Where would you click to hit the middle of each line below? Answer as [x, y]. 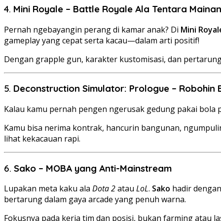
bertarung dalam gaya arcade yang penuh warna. [95, 200]
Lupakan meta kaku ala [48, 189]
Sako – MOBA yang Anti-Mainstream [93, 168]
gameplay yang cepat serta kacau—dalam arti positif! [102, 40]
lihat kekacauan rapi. [42, 139]
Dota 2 [104, 189]
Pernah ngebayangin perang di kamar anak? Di [92, 29]
